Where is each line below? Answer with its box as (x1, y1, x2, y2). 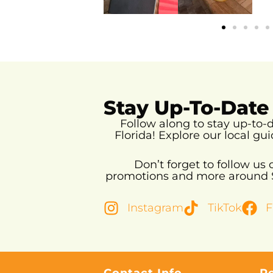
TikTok (207, 201, 242, 215)
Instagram (127, 201, 184, 215)
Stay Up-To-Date (104, 96, 269, 120)
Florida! (115, 129, 158, 143)
